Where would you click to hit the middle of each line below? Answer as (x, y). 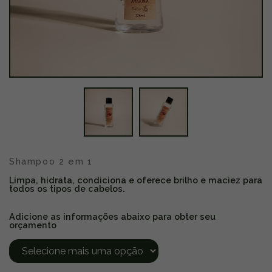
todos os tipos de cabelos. (67, 189)
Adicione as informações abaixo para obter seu (112, 216)
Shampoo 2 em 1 (51, 161)
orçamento (33, 225)
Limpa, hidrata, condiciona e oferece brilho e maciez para (136, 180)
